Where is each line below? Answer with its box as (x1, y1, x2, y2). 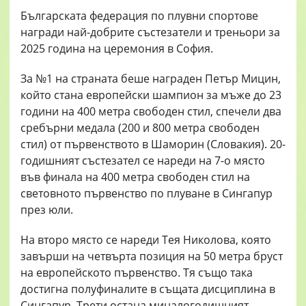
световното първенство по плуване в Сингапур (20, 186, 273, 201)
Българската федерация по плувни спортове (20, 8, 258, 24)
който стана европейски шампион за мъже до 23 (20, 87, 281, 103)
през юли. (20, 202, 73, 218)
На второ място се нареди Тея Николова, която (20, 232, 271, 248)
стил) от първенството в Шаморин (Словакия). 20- (20, 137, 286, 152)
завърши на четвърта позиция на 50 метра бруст (20, 249, 283, 264)
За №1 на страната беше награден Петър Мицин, (20, 71, 281, 87)
